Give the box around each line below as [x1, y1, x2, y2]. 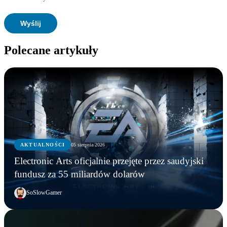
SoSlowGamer [26, 189, 62, 197]
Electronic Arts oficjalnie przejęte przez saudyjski [14, 155, 204, 166]
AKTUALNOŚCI [20, 141, 65, 147]
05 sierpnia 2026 [71, 141, 105, 147]
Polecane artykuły [4, 43, 98, 57]
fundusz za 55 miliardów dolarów [14, 168, 145, 179]
